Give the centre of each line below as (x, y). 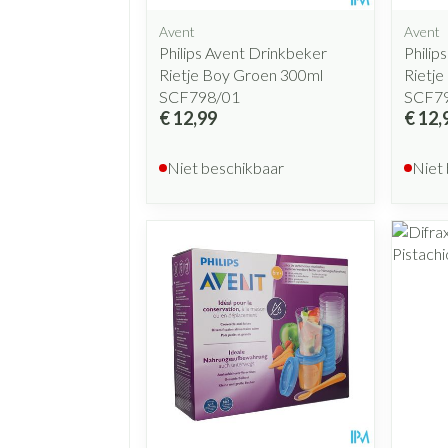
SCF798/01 (199, 96)
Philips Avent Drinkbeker (243, 52)
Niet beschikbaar (225, 167)
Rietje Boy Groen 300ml (241, 74)
